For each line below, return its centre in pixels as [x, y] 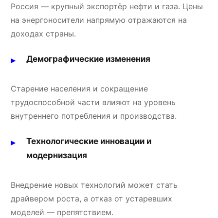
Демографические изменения [89, 59]
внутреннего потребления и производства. [94, 116]
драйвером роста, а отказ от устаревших [92, 198]
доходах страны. [44, 33]
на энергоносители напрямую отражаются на [99, 20]
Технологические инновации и [89, 141]
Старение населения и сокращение [80, 88]
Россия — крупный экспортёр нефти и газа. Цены [107, 6]
